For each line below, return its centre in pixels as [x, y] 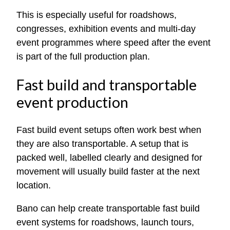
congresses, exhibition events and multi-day [106, 28]
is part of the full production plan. [83, 56]
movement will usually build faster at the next [108, 171]
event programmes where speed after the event [113, 42]
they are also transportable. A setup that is [102, 143]
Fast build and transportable [107, 84]
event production [72, 102]
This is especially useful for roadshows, [97, 15]
